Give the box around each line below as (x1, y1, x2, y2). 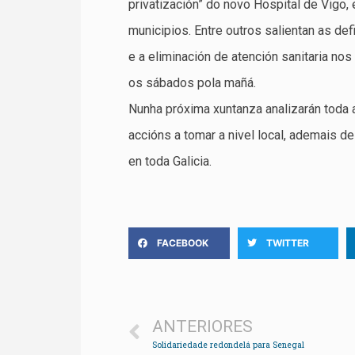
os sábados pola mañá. (128, 74, 256, 90)
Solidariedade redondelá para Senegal (152, 339, 304, 351)
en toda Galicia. (128, 153, 212, 169)
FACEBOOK (157, 237, 208, 250)
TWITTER (265, 237, 309, 250)
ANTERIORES (152, 317, 253, 337)
